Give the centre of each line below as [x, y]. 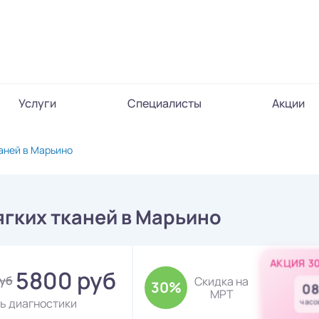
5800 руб [66, 280]
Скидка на [221, 281]
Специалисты [164, 103]
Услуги [37, 103]
